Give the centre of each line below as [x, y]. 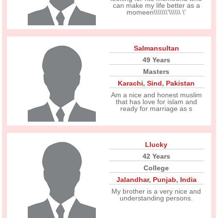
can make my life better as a [156, 5]
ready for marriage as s [156, 109]
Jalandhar [132, 180]
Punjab [164, 180]
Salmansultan [156, 48]
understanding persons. [156, 198]
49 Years [156, 60]
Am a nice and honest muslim [156, 95]
